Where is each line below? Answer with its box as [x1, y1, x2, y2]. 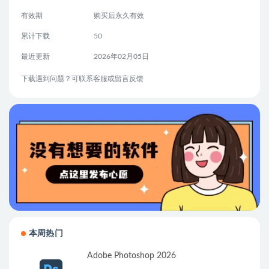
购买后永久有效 [93, 12, 144, 20]
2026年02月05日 [93, 53, 149, 61]
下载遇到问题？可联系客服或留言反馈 [21, 75, 144, 83]
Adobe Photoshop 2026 [87, 252, 176, 261]
